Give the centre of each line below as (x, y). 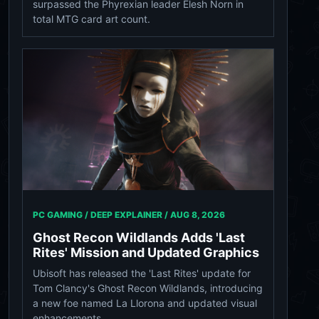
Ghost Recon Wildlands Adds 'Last (139, 238)
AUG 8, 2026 (198, 215)
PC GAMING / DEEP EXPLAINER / (101, 215)
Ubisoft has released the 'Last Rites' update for (142, 273)
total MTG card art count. (91, 19)
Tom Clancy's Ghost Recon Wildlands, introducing (148, 288)
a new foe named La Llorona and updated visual (145, 303)
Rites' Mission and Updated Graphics (146, 253)
